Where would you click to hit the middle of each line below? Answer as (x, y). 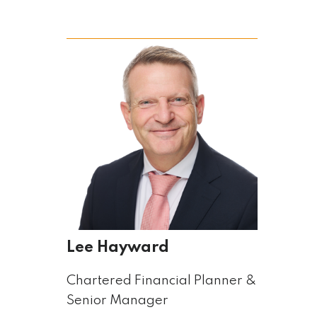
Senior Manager (117, 301)
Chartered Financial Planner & (161, 281)
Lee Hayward (117, 248)
